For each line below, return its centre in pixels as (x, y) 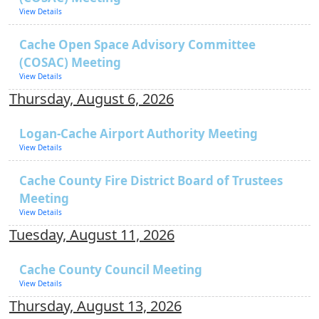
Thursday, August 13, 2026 (95, 306)
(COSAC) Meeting (70, 62)
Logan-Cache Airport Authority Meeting (138, 134)
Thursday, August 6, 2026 (91, 99)
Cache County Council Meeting (111, 270)
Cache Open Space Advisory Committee (137, 45)
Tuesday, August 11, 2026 (92, 235)
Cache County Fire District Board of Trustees (151, 181)
